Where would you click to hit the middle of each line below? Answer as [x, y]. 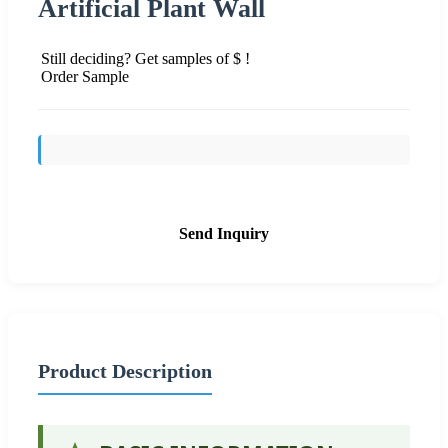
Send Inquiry [224, 233]
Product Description [125, 370]
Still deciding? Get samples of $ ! [145, 58]
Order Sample [85, 76]
